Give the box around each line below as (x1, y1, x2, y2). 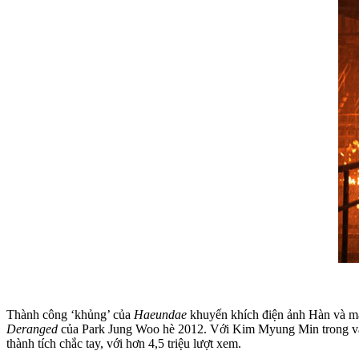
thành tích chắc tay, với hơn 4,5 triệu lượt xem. (6, 336, 241, 350)
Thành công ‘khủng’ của (6, 307, 134, 321)
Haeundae (134, 307, 190, 321)
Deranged (6, 321, 61, 336)
